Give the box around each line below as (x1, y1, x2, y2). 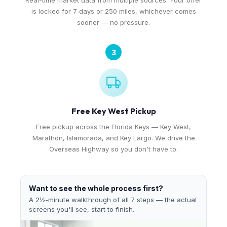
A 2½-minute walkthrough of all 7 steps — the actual (29, 196, 197, 204)
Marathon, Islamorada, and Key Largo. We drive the (32, 134, 195, 142)
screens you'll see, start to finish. (29, 205, 134, 213)
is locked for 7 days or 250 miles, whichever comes (31, 7, 196, 15)
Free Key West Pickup (71, 106, 156, 116)
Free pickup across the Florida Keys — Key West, (36, 123, 191, 131)
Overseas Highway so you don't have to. (49, 145, 178, 153)
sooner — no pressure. (77, 18, 150, 26)
